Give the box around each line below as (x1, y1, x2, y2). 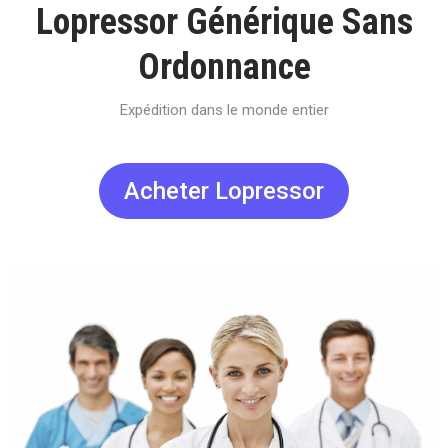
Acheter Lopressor (124, 177, 324, 205)
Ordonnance (137, 46, 311, 88)
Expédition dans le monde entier (119, 101, 329, 119)
